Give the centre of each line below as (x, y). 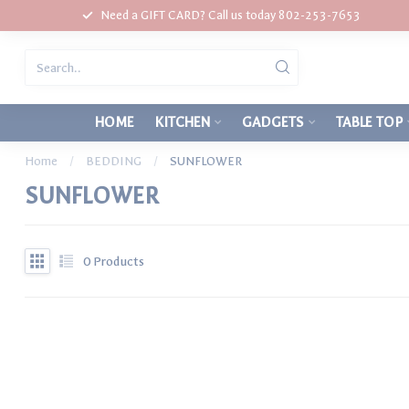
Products (117, 261)
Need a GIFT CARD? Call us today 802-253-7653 (230, 15)
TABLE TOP (369, 122)
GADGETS (273, 122)
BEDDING (114, 161)
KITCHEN (183, 122)
